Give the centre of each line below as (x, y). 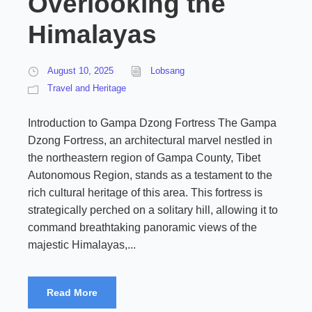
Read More (72, 292)
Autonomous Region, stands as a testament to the (150, 175)
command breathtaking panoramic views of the (142, 227)
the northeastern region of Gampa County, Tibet (144, 158)
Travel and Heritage (87, 88)
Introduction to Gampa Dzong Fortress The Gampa (152, 123)
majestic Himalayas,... (82, 245)
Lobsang (167, 71)
